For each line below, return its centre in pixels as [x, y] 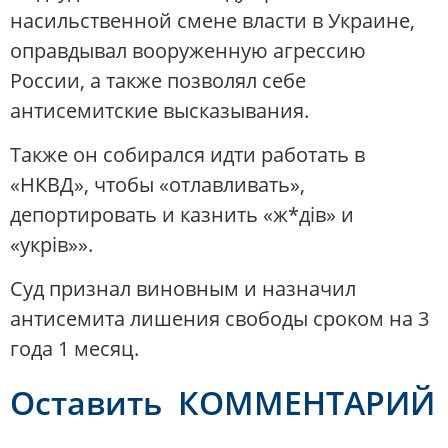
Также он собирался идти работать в [187, 155]
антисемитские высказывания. [159, 110]
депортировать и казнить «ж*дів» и [182, 215]
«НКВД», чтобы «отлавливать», [157, 185]
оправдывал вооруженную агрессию [188, 50]
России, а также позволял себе [158, 80]
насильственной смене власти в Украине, [212, 20]
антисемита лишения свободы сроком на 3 [219, 319]
